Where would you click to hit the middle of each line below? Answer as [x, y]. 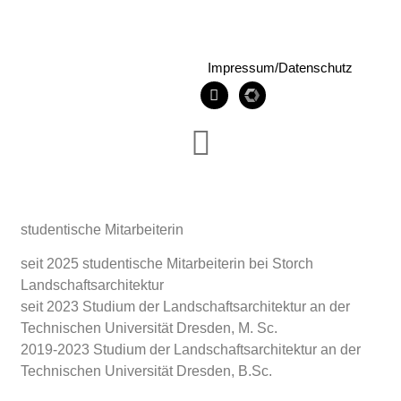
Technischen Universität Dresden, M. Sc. [149, 328]
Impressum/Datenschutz [280, 68]
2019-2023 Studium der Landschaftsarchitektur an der [190, 349]
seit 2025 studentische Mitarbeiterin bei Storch [166, 263]
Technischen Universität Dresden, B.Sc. [146, 371]
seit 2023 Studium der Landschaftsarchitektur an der [185, 306]
